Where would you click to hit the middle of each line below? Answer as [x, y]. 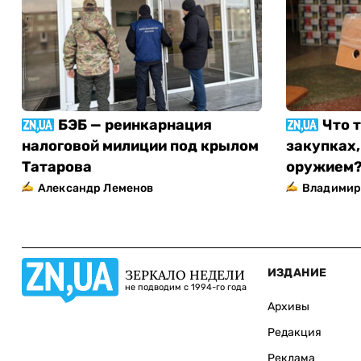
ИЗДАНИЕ [297, 272]
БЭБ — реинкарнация [135, 124]
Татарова [57, 166]
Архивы [288, 306]
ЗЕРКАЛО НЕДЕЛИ [185, 275]
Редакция [294, 332]
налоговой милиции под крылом [140, 145]
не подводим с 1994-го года [186, 288]
